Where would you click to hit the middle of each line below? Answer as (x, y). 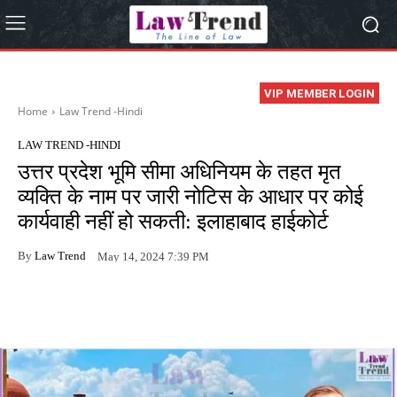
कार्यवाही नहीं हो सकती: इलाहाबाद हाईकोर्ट (173, 222)
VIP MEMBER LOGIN (319, 94)
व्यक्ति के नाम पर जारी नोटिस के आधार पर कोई (191, 197)
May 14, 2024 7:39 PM (153, 256)
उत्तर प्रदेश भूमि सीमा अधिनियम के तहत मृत (179, 172)
